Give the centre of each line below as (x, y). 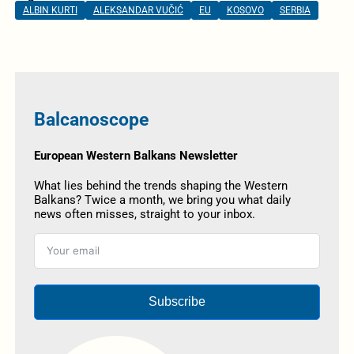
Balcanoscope (91, 120)
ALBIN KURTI (50, 10)
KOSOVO (245, 10)
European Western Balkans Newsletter (136, 156)
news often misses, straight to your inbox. (144, 214)
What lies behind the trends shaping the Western (160, 185)
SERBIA (295, 10)
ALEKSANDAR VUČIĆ (138, 10)
